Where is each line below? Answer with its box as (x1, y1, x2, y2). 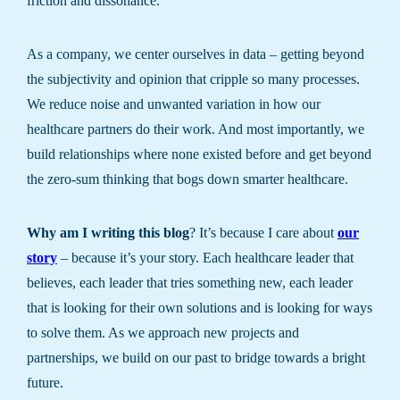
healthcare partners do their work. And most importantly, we (27, 121, 364, 137)
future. (27, 374, 63, 391)
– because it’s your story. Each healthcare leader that (57, 249, 354, 266)
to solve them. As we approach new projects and (27, 324, 299, 341)
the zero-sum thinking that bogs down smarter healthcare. (27, 171, 348, 187)
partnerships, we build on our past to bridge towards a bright (27, 349, 365, 366)
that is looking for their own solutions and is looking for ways (27, 299, 372, 316)
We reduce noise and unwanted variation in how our (27, 96, 321, 112)
